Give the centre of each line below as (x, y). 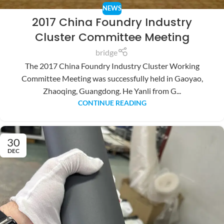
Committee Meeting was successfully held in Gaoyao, (112, 78)
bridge (107, 52)
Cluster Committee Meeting (112, 37)
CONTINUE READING (112, 102)
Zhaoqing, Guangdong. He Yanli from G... (112, 90)
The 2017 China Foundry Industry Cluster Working (112, 65)
